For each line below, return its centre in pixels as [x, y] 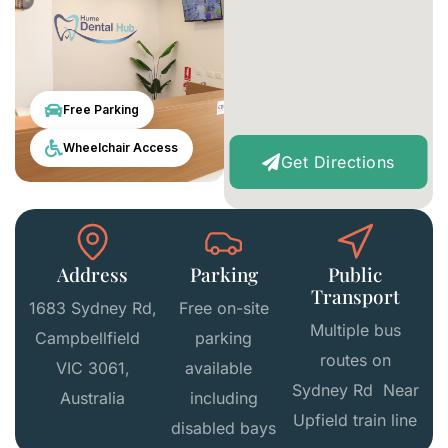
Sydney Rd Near [355, 390]
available [224, 368]
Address [93, 274]
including [223, 398]
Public [355, 274]
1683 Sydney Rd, [92, 308]
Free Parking [101, 110]
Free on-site [223, 308]
